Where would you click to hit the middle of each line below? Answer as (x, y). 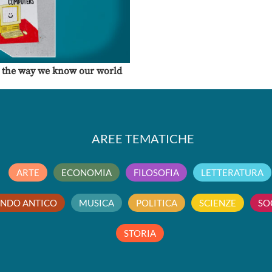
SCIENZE (218, 203)
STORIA (140, 233)
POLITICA (157, 203)
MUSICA (97, 203)
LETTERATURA (233, 172)
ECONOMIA (87, 172)
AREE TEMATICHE (143, 138)
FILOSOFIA (157, 172)
